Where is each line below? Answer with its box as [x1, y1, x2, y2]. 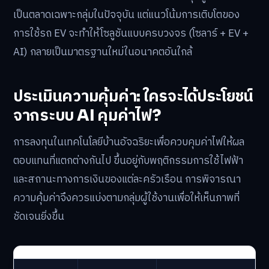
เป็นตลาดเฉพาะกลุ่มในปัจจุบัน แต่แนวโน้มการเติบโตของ [13, 7, 240, 24]
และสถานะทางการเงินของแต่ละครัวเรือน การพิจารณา [13, 171, 241, 188]
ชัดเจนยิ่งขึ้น [13, 208, 64, 225]
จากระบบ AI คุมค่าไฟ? [13, 105, 161, 125]
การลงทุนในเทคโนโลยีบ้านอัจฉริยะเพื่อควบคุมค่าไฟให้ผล [13, 133, 244, 151]
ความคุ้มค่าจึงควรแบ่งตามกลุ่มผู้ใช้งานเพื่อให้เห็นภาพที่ [13, 189, 240, 207]
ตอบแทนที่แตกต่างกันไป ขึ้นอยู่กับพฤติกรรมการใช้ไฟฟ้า [13, 152, 243, 169]
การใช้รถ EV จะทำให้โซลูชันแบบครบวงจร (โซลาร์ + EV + [13, 25, 249, 43]
